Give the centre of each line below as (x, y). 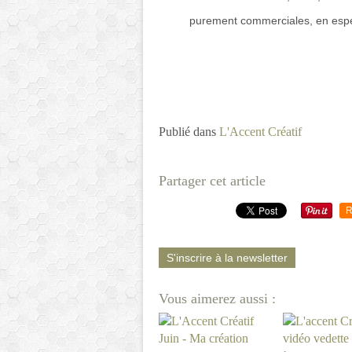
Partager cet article (212, 181)
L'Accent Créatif (260, 132)
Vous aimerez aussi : (217, 299)
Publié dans (187, 132)
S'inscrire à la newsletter (227, 258)
